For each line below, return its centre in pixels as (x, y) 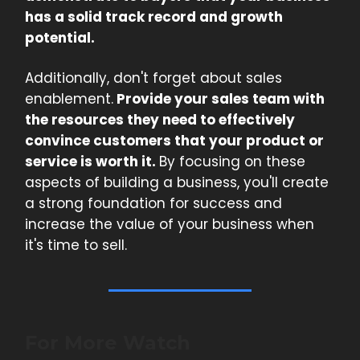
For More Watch (108, 343)
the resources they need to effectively (160, 120)
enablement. (69, 99)
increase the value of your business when (170, 225)
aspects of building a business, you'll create (177, 183)
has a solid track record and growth (154, 17)
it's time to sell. (76, 245)
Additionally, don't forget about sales (153, 78)
